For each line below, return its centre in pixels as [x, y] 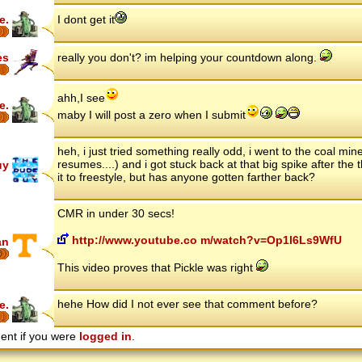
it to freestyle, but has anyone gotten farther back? [186, 177]
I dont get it [86, 20]
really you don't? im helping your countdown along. [189, 58]
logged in [105, 337]
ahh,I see [81, 98]
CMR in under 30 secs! [116, 214]
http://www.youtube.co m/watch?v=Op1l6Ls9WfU [205, 240]
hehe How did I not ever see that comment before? [187, 304]
